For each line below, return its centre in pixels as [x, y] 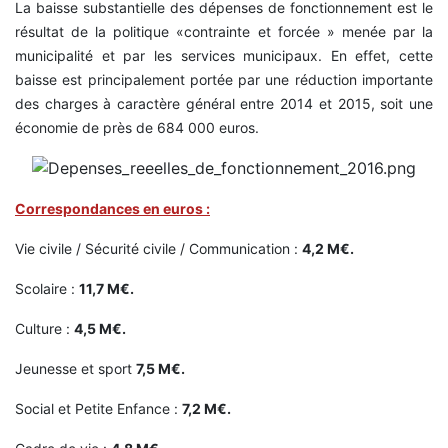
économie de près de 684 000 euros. [137, 127]
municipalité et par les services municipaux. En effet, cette [224, 55]
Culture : [44, 329]
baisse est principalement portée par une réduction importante [224, 79]
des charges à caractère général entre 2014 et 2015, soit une [224, 103]
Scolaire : [47, 289]
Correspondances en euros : [112, 209]
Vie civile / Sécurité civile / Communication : [158, 249]
